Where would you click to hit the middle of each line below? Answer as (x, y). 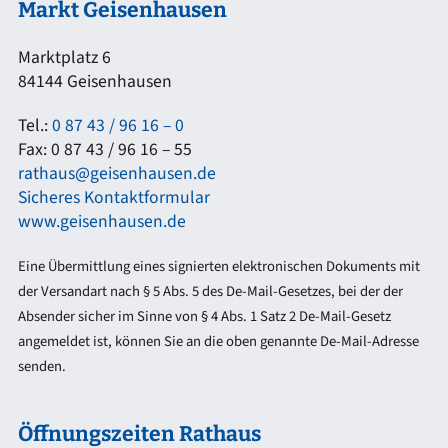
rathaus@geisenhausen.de (116, 174)
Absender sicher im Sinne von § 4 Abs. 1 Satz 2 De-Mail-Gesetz (204, 317)
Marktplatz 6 (64, 58)
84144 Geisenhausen (94, 82)
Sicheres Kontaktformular (113, 198)
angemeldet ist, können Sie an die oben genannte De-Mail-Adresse (218, 342)
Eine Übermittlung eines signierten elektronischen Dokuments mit (218, 267)
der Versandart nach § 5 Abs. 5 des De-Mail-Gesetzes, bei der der (210, 292)
